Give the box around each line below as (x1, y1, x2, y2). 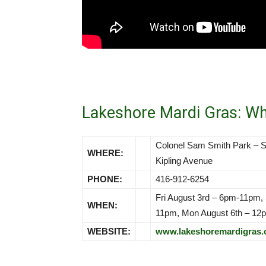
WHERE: (87, 148, 123, 158)
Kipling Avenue (156, 156, 213, 166)
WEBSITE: (87, 226, 131, 236)
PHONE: (87, 174, 122, 184)
